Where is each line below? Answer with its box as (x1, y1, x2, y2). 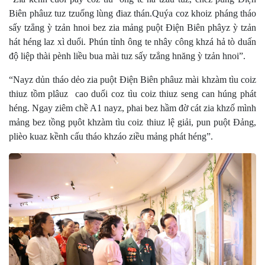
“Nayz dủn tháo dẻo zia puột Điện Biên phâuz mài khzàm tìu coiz (9, 75, 256, 85)
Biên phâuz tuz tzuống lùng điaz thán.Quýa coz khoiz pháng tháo (9, 8, 256, 19)
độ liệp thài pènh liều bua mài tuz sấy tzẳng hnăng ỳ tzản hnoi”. (9, 51, 245, 62)
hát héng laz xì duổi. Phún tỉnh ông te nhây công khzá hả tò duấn (9, 37, 256, 47)
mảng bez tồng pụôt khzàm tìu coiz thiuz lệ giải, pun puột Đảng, (9, 117, 256, 128)
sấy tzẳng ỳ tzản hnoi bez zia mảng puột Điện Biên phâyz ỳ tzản (9, 22, 256, 33)
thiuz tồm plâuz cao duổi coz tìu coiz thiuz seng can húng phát (9, 89, 256, 99)
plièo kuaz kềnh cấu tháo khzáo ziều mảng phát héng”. (9, 131, 213, 142)
